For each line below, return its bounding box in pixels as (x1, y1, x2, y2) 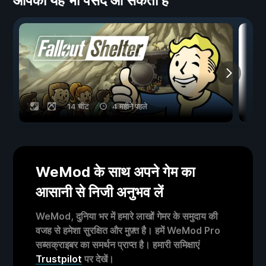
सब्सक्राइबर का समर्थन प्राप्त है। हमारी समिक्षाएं (36, 239, 199, 251)
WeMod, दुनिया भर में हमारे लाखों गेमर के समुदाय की (36, 210, 218, 223)
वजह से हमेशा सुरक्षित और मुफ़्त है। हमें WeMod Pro (36, 224, 220, 237)
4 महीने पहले (112, 102, 147, 112)
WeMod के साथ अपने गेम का (36, 163, 195, 181)
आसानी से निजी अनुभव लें (36, 183, 163, 201)
